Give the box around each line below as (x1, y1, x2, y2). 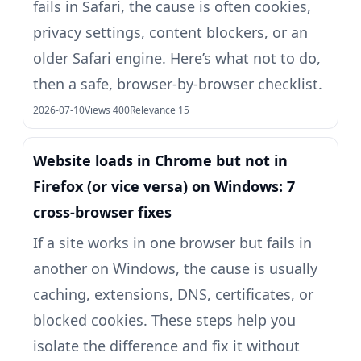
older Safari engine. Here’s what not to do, (33, 48, 321, 68)
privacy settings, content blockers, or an (33, 22, 308, 42)
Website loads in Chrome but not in (33, 150, 288, 170)
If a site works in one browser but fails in (33, 232, 312, 252)
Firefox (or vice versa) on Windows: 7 (33, 176, 295, 196)
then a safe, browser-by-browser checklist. (33, 73, 322, 93)
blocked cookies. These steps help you (33, 309, 296, 330)
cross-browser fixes (33, 201, 172, 222)
